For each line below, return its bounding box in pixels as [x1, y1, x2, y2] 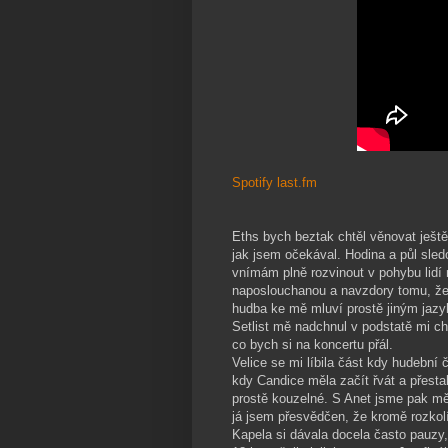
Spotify [232, 175, 273, 191]
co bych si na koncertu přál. [232, 337, 393, 353]
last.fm [277, 175, 317, 191]
